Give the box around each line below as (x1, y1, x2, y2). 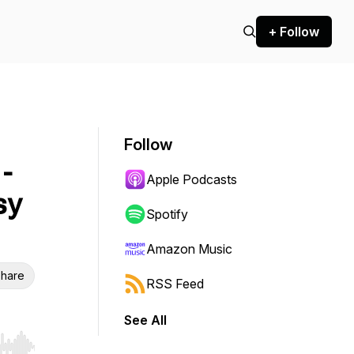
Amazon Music (146, 241, 232, 257)
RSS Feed (146, 276, 204, 292)
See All (124, 312, 167, 328)
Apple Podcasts (146, 171, 237, 187)
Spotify (146, 206, 188, 222)
